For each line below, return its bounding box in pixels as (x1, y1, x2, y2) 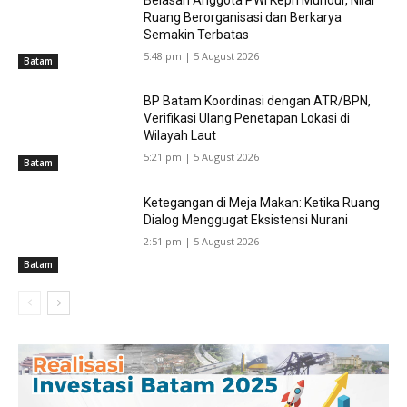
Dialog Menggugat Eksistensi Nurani (144, 213, 349, 228)
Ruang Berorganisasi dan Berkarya (144, 9, 342, 25)
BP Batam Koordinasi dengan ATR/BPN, (144, 94, 372, 109)
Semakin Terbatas (144, 26, 250, 42)
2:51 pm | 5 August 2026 (144, 234, 260, 249)
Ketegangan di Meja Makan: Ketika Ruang (144, 195, 381, 211)
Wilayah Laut (144, 128, 217, 144)
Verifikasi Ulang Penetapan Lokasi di (144, 111, 351, 126)
